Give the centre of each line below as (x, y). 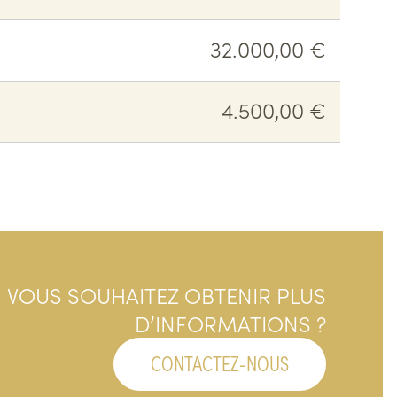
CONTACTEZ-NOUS (219, 362)
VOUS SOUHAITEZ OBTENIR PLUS (166, 295)
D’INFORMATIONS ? (230, 323)
